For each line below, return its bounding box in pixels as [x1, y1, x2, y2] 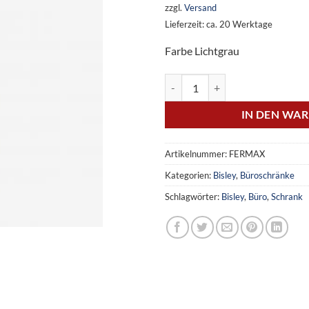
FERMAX [229, 148, 265, 160]
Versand [184, 2, 217, 14]
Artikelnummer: [165, 148, 229, 160]
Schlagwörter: [165, 191, 221, 203]
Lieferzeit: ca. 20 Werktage [165, 19, 272, 30]
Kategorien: [165, 170, 213, 181]
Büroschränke [240, 170, 295, 181]
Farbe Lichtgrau [165, 44, 239, 58]
